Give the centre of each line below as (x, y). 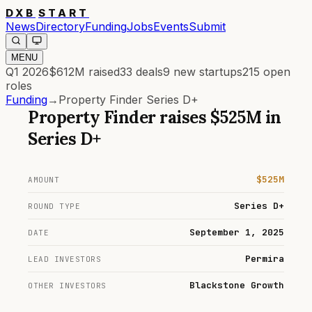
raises (183, 117)
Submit (207, 26)
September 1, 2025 (237, 232)
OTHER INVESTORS (67, 286)
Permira (265, 259)
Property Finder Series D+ (128, 100)
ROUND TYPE (54, 206)
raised (102, 72)
